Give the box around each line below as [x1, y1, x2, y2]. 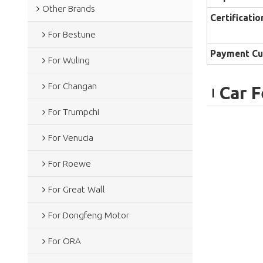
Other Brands [42, 3, 95, 14]
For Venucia [48, 132, 93, 143]
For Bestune [48, 29, 96, 39]
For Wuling [48, 55, 90, 65]
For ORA [48, 235, 81, 246]
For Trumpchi [48, 106, 99, 117]
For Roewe [48, 158, 91, 168]
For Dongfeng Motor [48, 210, 129, 220]
